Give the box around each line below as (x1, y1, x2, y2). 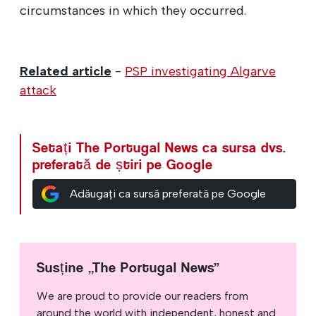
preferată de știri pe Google (32, 156, 213, 173)
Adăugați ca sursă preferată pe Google (69, 186, 266, 200)
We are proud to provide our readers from (37, 288, 248, 303)
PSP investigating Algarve (125, 63, 276, 79)
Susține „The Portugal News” (37, 259, 220, 276)
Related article (20, 63, 111, 79)
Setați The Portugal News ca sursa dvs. (32, 139, 286, 156)
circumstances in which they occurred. (20, 2, 246, 18)
